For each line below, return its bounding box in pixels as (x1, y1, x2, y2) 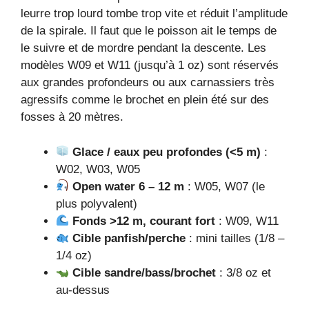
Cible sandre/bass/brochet (72, 266, 217, 279)
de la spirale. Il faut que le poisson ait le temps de (21, 24, 277, 38)
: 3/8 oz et (216, 266, 272, 279)
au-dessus (56, 283, 110, 297)
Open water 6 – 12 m (72, 179, 185, 193)
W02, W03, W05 (56, 162, 140, 176)
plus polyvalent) (56, 197, 137, 210)
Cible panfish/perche (72, 231, 186, 245)
